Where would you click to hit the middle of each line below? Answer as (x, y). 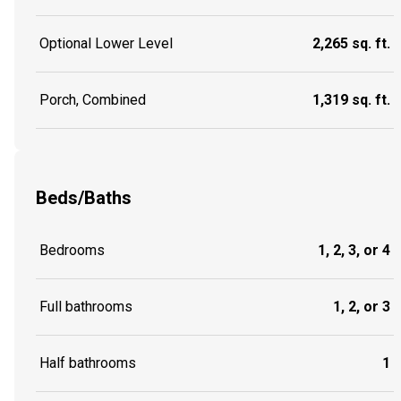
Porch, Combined (93, 100)
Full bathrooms (86, 307)
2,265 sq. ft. (351, 44)
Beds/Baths (84, 197)
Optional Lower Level (106, 44)
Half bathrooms (88, 363)
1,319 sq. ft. (351, 100)
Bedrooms (72, 251)
